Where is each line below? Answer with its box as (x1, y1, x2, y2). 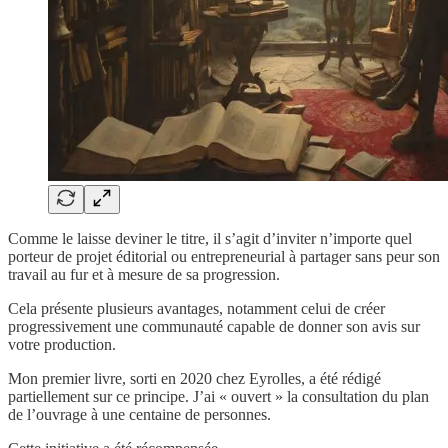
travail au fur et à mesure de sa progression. (8, 265, 280, 283)
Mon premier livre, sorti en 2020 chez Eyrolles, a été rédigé (8, 369, 381, 387)
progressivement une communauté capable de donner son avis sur (8, 317, 420, 335)
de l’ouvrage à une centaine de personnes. (8, 405, 271, 423)
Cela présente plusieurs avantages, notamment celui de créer (8, 299, 385, 317)
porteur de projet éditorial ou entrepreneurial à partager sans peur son (8, 247, 440, 265)
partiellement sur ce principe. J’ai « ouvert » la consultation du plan (8, 387, 429, 405)
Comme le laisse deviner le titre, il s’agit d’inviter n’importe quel (8, 229, 412, 247)
